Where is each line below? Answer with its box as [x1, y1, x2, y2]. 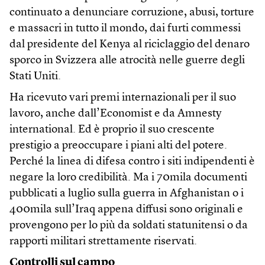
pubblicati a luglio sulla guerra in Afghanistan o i [9, 188, 244, 199]
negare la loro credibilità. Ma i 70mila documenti [9, 172, 247, 183]
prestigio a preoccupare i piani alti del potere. [9, 140, 227, 151]
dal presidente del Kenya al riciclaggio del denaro [9, 39, 250, 50]
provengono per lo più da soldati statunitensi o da [9, 220, 248, 231]
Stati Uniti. [9, 71, 61, 82]
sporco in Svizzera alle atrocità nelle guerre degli [9, 55, 245, 66]
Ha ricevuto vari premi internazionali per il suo [9, 92, 236, 104]
